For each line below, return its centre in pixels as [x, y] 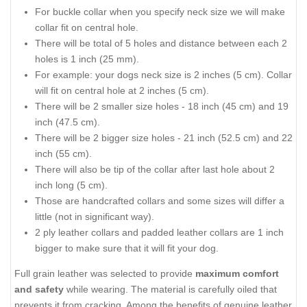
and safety [40, 289]
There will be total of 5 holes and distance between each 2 [161, 44]
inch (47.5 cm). [67, 122]
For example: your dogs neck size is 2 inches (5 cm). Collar [163, 75]
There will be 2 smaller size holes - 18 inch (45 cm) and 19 [162, 107]
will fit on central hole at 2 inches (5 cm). [122, 91]
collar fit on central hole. [87, 28]
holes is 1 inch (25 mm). [87, 59]
